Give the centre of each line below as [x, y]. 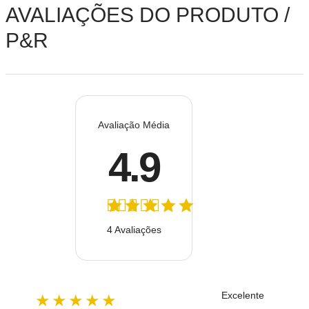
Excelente [243, 295]
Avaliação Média [134, 124]
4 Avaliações [134, 229]
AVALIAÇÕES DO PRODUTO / [148, 15]
